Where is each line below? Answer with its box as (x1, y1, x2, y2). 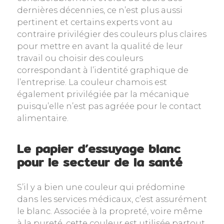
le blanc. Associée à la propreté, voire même (16, 206, 202, 216)
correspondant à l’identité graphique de (16, 65, 188, 75)
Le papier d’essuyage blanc (16, 139, 180, 158)
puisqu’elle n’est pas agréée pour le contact (16, 101, 201, 111)
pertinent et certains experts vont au (16, 17, 172, 27)
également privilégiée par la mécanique (16, 89, 189, 99)
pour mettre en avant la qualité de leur (16, 41, 183, 51)
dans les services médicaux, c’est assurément (16, 194, 207, 204)
